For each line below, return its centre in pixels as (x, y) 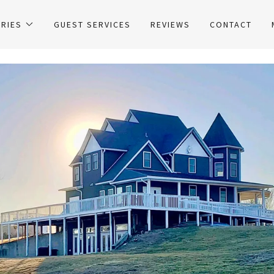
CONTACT (231, 24)
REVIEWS (171, 24)
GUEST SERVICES (93, 24)
